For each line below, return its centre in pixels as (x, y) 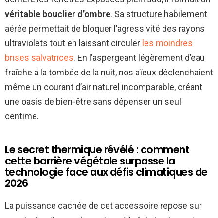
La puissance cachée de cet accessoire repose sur (103, 205)
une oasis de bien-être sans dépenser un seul (93, 101)
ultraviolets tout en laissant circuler (73, 43)
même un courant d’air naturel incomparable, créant (104, 87)
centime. (22, 116)
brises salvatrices (39, 57)
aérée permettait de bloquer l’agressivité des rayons (105, 28)
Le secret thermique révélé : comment (97, 149)
